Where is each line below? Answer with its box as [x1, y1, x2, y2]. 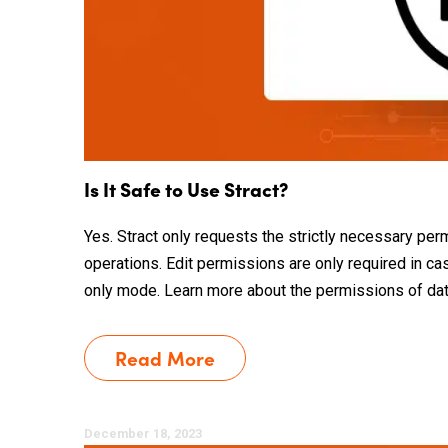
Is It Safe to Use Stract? [84, 175, 288, 202]
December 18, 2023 [84, 426, 202, 441]
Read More [115, 344, 215, 371]
